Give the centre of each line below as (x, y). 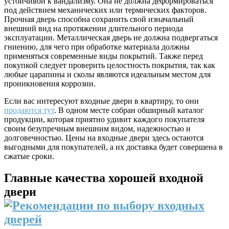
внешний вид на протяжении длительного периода (94, 28)
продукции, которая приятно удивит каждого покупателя (104, 119)
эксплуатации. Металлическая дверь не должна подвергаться (111, 37)
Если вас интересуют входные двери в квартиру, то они (101, 101)
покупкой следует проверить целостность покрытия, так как (110, 65)
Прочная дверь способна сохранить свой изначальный (99, 19)
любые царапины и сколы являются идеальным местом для (107, 74)
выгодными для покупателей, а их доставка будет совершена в (113, 147)
